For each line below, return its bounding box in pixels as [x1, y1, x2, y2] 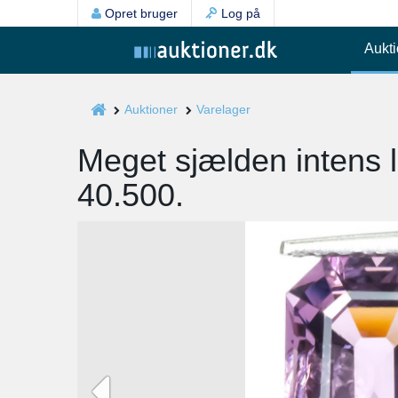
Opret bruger [101, 6, 178, 20]
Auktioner [124, 102, 178, 116]
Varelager [196, 102, 251, 116]
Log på [218, 6, 260, 20]
